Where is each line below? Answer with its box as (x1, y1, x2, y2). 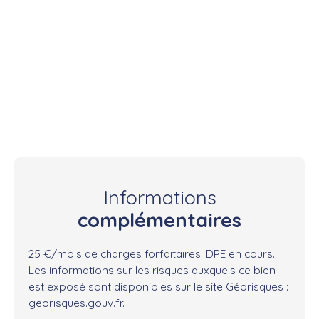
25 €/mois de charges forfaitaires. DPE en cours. (28, 246, 275, 261)
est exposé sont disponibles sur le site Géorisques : (28, 279, 288, 294)
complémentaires (78, 208, 241, 233)
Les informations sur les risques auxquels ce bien (28, 263, 276, 278)
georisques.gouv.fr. (28, 296, 125, 310)
